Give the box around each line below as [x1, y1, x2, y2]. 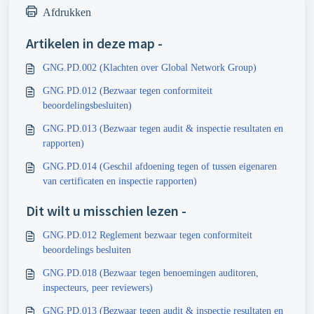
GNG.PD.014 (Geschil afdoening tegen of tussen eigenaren [43, 161, 277, 172]
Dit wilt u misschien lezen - [26, 202, 186, 219]
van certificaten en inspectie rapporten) [43, 176, 197, 186]
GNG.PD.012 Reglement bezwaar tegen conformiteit [43, 230, 252, 240]
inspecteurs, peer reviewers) [43, 282, 153, 293]
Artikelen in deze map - [26, 34, 163, 52]
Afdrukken [43, 6, 91, 18]
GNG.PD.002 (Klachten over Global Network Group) [43, 62, 257, 73]
